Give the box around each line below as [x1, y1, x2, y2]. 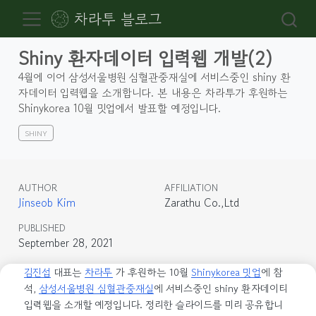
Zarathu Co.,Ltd [164, 195, 239, 211]
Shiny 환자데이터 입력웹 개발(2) [18, 44, 272, 72]
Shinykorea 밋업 [191, 264, 261, 279]
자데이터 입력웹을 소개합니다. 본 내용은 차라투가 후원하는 [18, 85, 288, 100]
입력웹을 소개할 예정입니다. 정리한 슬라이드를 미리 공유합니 [24, 296, 282, 312]
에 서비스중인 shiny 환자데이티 [154, 280, 287, 296]
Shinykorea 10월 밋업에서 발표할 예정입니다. [18, 100, 221, 116]
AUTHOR [18, 181, 57, 195]
